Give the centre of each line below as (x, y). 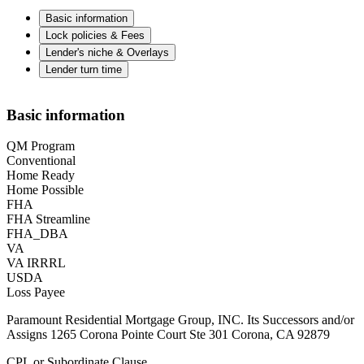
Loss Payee (36, 292)
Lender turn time (84, 69)
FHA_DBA (37, 234)
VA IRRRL (36, 263)
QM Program (41, 146)
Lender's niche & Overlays (107, 52)
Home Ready (41, 175)
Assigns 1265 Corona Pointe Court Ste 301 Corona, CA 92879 (168, 335)
